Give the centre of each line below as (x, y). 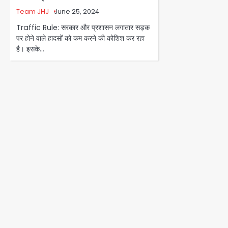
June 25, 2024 (77, 11)
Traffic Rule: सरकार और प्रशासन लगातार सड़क (83, 27)
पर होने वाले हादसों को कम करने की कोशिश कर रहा (80, 38)
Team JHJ (33, 11)
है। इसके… (30, 49)
